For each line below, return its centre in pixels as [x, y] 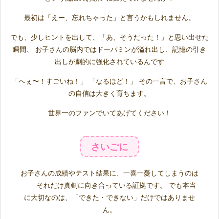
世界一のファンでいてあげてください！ [109, 113]
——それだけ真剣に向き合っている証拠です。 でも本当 [109, 185]
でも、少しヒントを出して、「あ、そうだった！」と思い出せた [109, 37]
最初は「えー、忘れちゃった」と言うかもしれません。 [109, 17]
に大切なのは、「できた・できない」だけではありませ [109, 197]
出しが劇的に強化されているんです [109, 61]
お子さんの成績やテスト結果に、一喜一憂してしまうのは [109, 173]
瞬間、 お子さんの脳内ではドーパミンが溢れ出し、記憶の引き [109, 49]
